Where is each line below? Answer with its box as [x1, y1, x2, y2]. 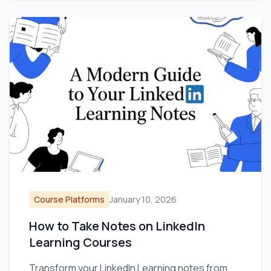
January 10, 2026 [109, 194, 177, 205]
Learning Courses [29, 234, 132, 250]
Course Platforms [34, 194, 105, 205]
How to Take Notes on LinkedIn [29, 218, 205, 234]
